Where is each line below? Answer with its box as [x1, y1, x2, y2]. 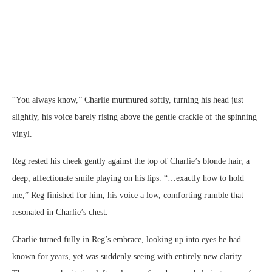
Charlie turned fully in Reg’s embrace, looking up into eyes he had [12, 234, 241, 244]
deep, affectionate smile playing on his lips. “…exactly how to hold [12, 173, 244, 183]
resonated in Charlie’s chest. [12, 207, 108, 217]
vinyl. [12, 129, 32, 138]
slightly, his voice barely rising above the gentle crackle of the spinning [12, 112, 257, 121]
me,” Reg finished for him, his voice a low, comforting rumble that [12, 190, 243, 200]
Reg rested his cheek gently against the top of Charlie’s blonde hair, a [12, 156, 250, 166]
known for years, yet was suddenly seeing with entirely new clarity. [12, 251, 243, 261]
